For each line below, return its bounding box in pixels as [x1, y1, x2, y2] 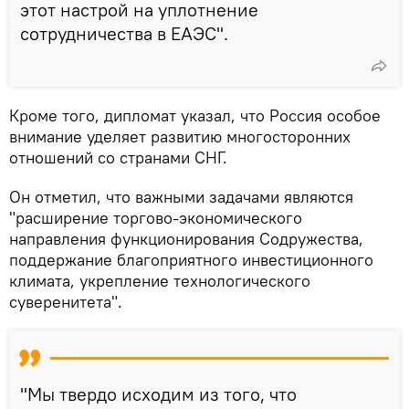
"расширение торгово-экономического [9, 207, 302, 229]
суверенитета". [9, 291, 122, 313]
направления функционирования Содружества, [9, 228, 363, 250]
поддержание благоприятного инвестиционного [9, 249, 373, 271]
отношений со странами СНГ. [9, 147, 227, 169]
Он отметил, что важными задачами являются [9, 186, 353, 208]
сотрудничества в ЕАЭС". [20, 22, 228, 46]
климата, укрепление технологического [9, 270, 310, 292]
